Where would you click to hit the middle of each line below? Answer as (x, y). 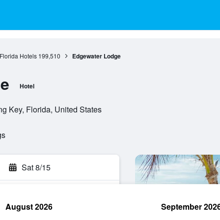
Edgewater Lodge (96, 56)
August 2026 (29, 206)
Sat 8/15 (36, 167)
